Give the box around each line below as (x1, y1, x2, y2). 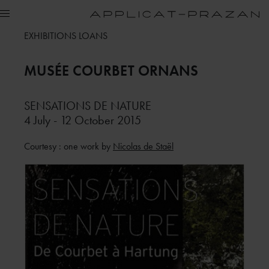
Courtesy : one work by (24, 140, 113, 153)
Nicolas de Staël (113, 140, 174, 153)
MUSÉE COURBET (24, 61, 138, 80)
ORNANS (138, 61, 198, 80)
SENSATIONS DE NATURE (24, 98, 151, 113)
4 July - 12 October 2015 (24, 112, 141, 128)
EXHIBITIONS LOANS (24, 29, 107, 42)
